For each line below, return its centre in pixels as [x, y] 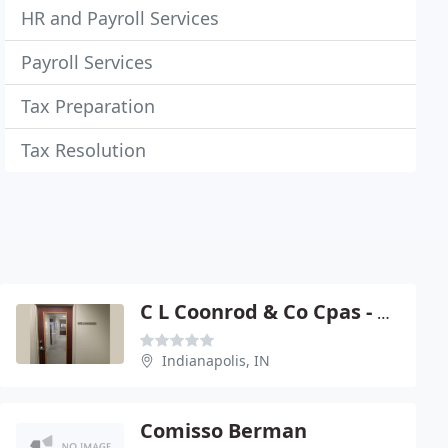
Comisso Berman [223, 430]
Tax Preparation [88, 106]
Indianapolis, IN [216, 360]
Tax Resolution [84, 150]
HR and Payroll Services [120, 18]
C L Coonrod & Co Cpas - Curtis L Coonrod [383, 313]
